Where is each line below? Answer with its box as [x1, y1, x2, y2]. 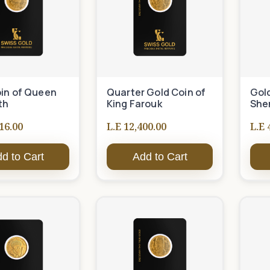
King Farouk [107, 97, 162, 110]
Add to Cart [132, 151, 187, 163]
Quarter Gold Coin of [107, 86, 206, 99]
